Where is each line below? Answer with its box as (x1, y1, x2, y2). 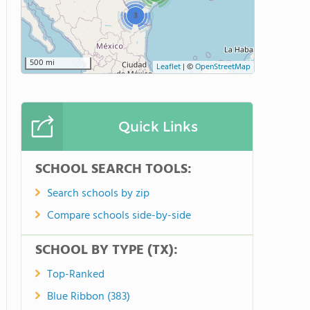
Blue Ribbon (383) (47, 288, 130, 306)
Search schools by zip (47, 185, 149, 203)
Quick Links (118, 118, 198, 135)
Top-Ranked (47, 266, 104, 284)
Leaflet (156, 60, 181, 74)
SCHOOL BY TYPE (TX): (35, 239, 178, 262)
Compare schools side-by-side (47, 207, 191, 225)
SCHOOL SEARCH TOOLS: (35, 158, 192, 181)
